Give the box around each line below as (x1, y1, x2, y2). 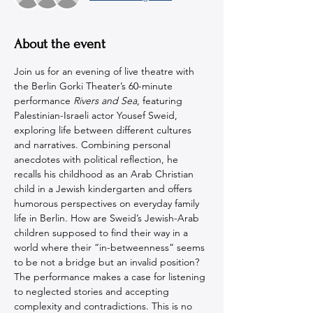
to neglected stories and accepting (14, 285, 172, 298)
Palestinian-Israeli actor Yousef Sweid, (14, 109, 180, 122)
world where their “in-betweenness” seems (14, 241, 208, 254)
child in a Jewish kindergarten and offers (14, 182, 195, 195)
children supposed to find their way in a (14, 226, 191, 239)
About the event (14, 36, 105, 52)
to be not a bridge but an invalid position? (14, 256, 202, 268)
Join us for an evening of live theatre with (14, 65, 197, 78)
